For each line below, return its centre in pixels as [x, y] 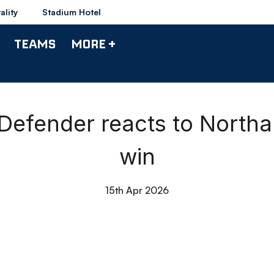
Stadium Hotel [72, 12]
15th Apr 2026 [137, 190]
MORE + [93, 43]
